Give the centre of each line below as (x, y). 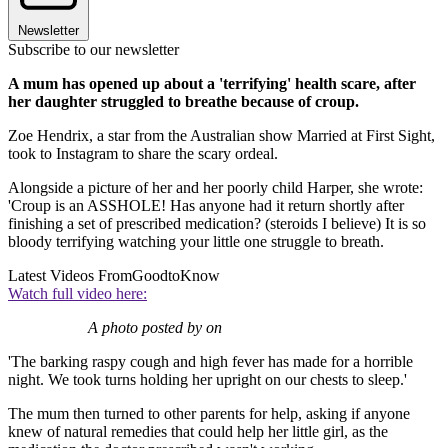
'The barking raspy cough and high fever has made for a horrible (210, 361)
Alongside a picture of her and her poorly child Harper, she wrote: (215, 187)
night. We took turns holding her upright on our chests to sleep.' (207, 379)
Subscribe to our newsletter (93, 49)
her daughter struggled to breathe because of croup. (183, 101)
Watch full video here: (77, 293)
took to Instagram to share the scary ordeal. (143, 153)
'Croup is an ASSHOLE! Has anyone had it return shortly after (206, 205)
